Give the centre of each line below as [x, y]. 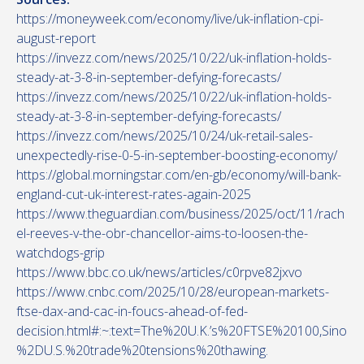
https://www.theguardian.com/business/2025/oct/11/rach [180, 214]
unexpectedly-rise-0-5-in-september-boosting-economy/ [177, 155]
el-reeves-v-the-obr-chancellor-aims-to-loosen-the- [162, 233]
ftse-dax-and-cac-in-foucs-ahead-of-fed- [132, 311]
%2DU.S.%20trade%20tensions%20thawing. [142, 350]
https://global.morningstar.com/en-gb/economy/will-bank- [179, 175]
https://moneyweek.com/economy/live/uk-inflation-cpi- [170, 19]
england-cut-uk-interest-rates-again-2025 [134, 194]
